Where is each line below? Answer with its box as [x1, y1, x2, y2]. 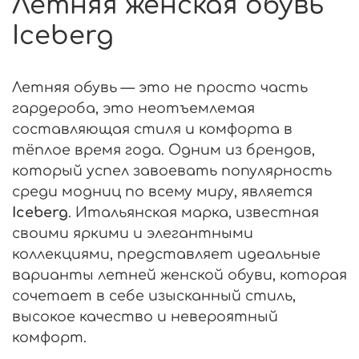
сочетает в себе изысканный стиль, [12, 287, 296, 304]
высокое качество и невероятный [12, 308, 278, 325]
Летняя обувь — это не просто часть [12, 79, 308, 95]
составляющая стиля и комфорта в [12, 120, 292, 137]
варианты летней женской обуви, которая [12, 266, 347, 283]
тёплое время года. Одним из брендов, [12, 141, 315, 158]
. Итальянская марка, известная [68, 204, 319, 220]
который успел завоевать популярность [12, 162, 332, 179]
